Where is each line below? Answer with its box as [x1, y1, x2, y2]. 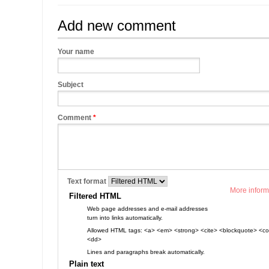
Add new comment [58, 17, 176, 34]
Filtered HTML [69, 192, 121, 201]
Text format [67, 177, 108, 186]
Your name [58, 47, 94, 56]
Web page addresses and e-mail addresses [87, 205, 208, 212]
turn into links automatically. [87, 214, 163, 221]
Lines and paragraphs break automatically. [87, 249, 205, 255]
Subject [58, 80, 83, 89]
